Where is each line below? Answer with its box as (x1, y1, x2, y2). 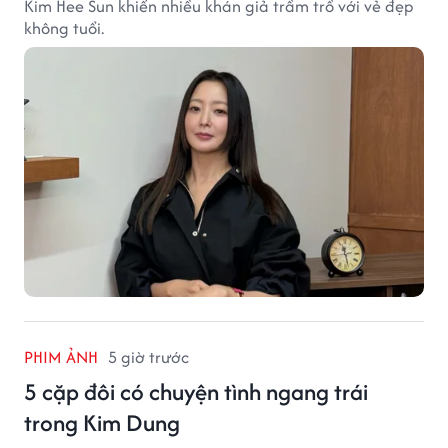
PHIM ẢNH (24, 344, 98, 369)
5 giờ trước (108, 344, 189, 369)
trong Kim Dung (24, 405, 180, 439)
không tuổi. (24, 15, 104, 40)
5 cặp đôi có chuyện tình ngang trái (24, 374, 368, 408)
